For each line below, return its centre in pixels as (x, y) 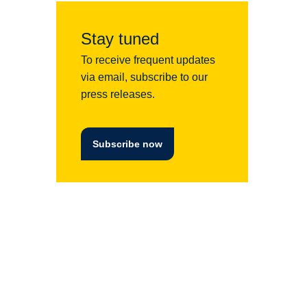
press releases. (118, 94)
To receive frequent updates (148, 60)
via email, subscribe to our (144, 77)
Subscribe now (127, 144)
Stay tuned (120, 38)
